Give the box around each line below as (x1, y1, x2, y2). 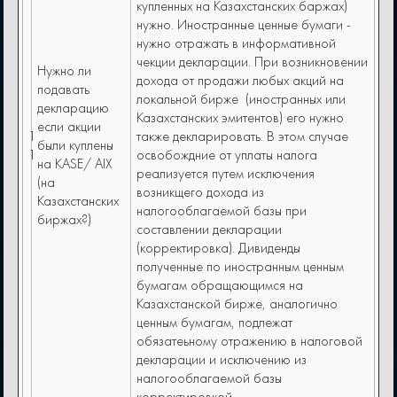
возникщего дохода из (136, 183, 265, 202)
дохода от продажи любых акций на (136, 71, 345, 90)
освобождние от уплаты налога (136, 145, 318, 165)
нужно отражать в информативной (136, 34, 337, 53)
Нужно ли (37, 61, 92, 81)
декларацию (37, 98, 110, 118)
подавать (37, 80, 90, 99)
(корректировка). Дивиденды (136, 238, 301, 258)
